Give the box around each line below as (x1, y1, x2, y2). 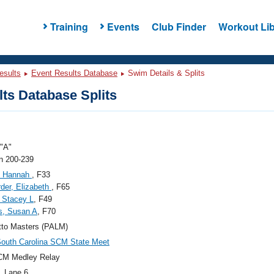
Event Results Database (31, 68, 117, 78)
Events (106, 19, 139, 34)
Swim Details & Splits (125, 68, 205, 78)
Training (50, 19, 88, 34)
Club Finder (151, 19, 206, 34)
